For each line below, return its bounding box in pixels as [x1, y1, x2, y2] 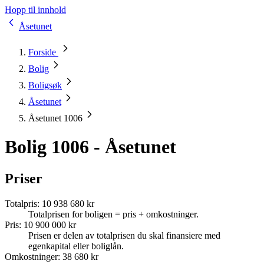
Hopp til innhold [5, 5, 66, 15]
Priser [5, 170, 42, 186]
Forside [28, 47, 58, 57]
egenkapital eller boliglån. [28, 240, 124, 251]
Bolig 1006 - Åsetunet [5, 136, 176, 158]
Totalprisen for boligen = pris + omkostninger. [28, 209, 199, 219]
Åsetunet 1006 [28, 113, 82, 123]
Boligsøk [28, 80, 62, 90]
